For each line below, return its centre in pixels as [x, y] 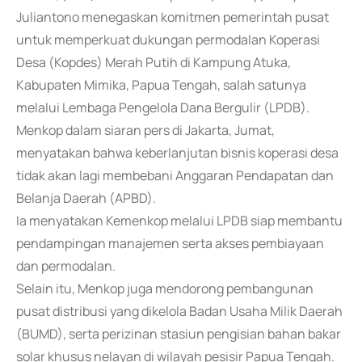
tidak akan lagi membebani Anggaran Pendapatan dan [175, 175]
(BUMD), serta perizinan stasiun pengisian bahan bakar [179, 334]
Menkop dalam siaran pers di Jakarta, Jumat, [145, 130]
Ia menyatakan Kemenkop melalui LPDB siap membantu [179, 221]
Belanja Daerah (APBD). [86, 198]
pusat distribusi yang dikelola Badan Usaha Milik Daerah [179, 311]
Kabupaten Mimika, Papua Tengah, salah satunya [161, 85]
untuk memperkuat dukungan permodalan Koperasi [168, 40]
